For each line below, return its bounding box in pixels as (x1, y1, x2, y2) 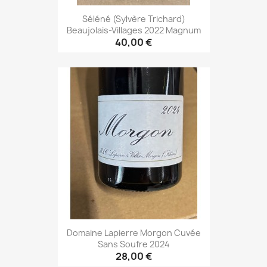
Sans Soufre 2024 (97, 238, 170, 250)
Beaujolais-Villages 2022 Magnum (66, 24, 201, 36)
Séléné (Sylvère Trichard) (82, 13, 185, 24)
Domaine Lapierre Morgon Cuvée (66, 226, 201, 238)
